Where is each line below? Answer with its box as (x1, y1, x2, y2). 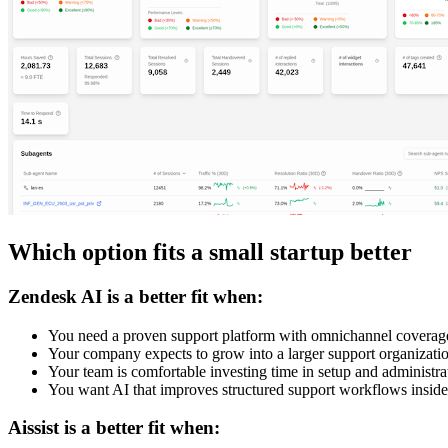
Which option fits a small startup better (8, 238, 412, 265)
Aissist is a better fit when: (8, 417, 220, 439)
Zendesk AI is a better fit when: (8, 285, 263, 307)
